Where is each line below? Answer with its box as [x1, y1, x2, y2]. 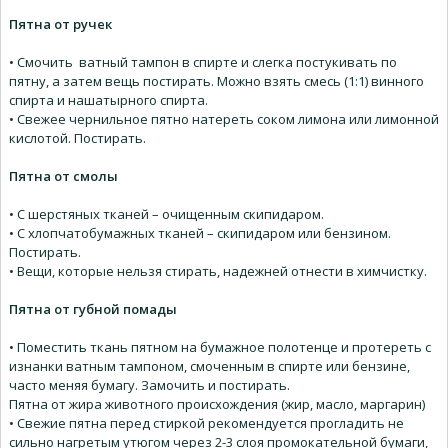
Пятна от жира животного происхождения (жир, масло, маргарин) [9, 395, 425, 414]
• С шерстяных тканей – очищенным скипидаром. [9, 205, 324, 224]
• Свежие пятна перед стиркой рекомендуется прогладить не [9, 414, 404, 433]
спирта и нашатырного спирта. [9, 91, 208, 110]
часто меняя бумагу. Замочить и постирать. [9, 376, 290, 395]
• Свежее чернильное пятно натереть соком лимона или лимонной [9, 110, 439, 129]
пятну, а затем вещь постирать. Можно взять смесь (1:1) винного [9, 72, 424, 91]
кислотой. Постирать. [9, 129, 146, 148]
